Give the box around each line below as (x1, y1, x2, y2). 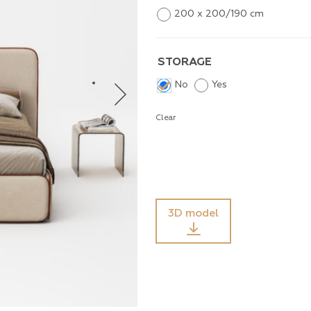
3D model (168, 205, 219, 220)
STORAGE (158, 55, 212, 69)
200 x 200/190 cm (174, 8, 264, 20)
